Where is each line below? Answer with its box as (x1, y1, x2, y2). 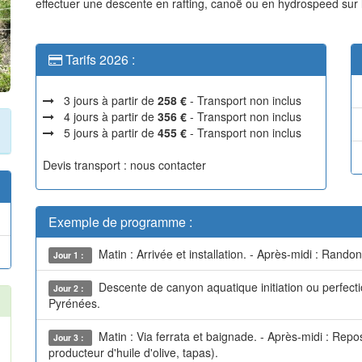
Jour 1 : (53, 249, 87, 261)
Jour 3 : (53, 331, 87, 343)
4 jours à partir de (54, 108, 158, 124)
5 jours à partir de (54, 124, 158, 141)
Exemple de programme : (48, 213, 192, 231)
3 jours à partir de (54, 92, 158, 108)
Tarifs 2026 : (62, 50, 135, 69)
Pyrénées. (48, 295, 100, 311)
